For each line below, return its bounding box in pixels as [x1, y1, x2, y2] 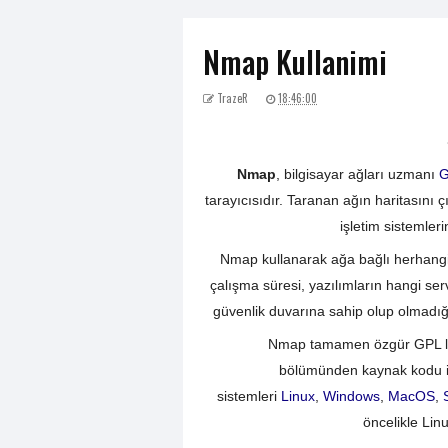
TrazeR [214, 90, 248, 107]
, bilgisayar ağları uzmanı [275, 165, 439, 182]
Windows [322, 387, 380, 404]
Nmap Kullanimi [203, 39, 387, 84]
